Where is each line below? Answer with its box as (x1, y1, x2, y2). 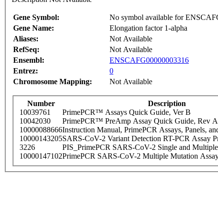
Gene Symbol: (13, 13, 59, 22)
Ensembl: (13, 56, 44, 65)
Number (27, 99, 55, 108)
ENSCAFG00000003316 (109, 56, 189, 65)
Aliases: (13, 35, 38, 43)
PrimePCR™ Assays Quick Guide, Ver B (62, 108, 191, 117)
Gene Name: (13, 24, 54, 33)
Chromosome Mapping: (13, 77, 92, 86)
